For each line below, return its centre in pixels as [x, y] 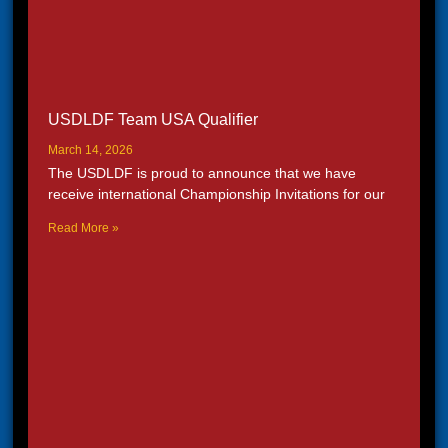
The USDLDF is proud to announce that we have [202, 172]
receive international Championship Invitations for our [216, 193]
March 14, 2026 [90, 149]
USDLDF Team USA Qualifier [153, 119]
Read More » [83, 227]
